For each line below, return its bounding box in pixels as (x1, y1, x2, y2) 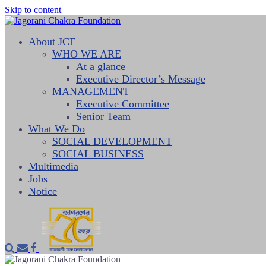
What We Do (28, 123, 85, 135)
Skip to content (5, 5, 61, 15)
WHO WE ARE (52, 48, 121, 60)
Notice (28, 185, 57, 197)
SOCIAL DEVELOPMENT (52, 135, 172, 147)
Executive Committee (76, 98, 169, 110)
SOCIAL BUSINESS (52, 148, 144, 160)
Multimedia (28, 160, 78, 172)
